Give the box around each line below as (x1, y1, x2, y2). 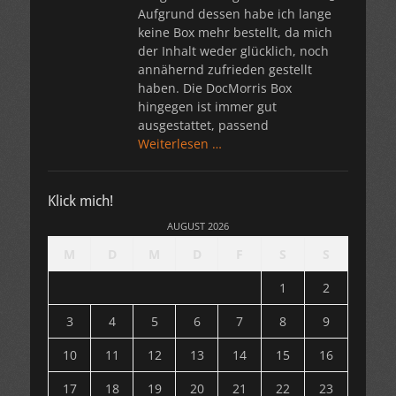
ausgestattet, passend (138, 117, 269, 134)
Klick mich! (48, 193, 113, 210)
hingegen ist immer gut (138, 98, 277, 116)
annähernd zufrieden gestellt (138, 61, 312, 79)
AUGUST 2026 (167, 219, 229, 233)
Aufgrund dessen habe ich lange (138, 5, 331, 23)
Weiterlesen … (138, 135, 222, 153)
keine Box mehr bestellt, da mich (138, 24, 332, 42)
